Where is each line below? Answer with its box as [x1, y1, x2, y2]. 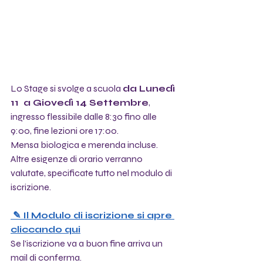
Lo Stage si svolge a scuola [11, 83, 123, 95]
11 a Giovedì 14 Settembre [11, 97, 149, 109]
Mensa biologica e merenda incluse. [11, 139, 160, 151]
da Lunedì [123, 83, 177, 95]
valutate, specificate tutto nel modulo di [11, 167, 174, 179]
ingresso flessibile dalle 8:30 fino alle [11, 111, 159, 123]
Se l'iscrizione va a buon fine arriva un [11, 238, 164, 249]
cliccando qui [11, 224, 80, 235]
